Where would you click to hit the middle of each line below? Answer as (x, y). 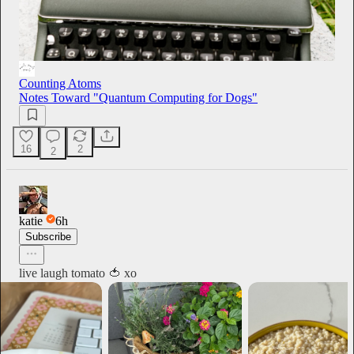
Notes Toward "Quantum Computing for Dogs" (138, 97)
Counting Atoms (60, 83)
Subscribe (48, 236)
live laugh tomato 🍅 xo (78, 273)
